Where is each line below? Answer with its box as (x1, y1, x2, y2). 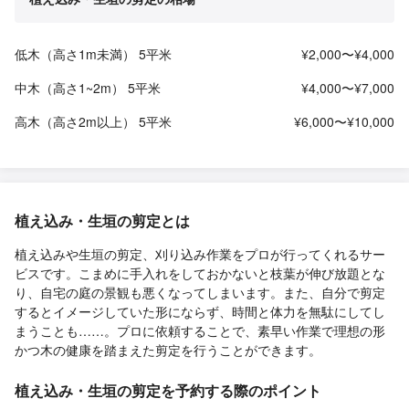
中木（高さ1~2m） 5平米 (15, 78, 161, 97)
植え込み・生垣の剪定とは (15, 209, 190, 231)
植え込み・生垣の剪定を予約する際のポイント (15, 379, 321, 401)
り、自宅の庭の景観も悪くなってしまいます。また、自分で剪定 (15, 282, 385, 301)
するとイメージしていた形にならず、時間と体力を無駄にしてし (15, 301, 385, 320)
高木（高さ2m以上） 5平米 (15, 111, 172, 131)
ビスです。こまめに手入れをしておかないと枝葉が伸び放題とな (15, 263, 385, 282)
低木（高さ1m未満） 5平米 (15, 44, 172, 63)
